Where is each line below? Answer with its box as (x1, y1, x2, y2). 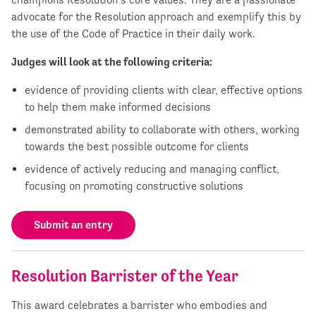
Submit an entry (34, 217, 113, 231)
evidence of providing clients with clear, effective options (25, 83, 303, 97)
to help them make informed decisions (25, 99, 212, 114)
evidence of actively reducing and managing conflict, (25, 162, 280, 176)
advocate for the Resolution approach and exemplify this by (11, 9, 301, 23)
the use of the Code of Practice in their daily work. (11, 26, 255, 40)
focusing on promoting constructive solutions (25, 178, 244, 193)
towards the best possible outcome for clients (25, 139, 250, 153)
